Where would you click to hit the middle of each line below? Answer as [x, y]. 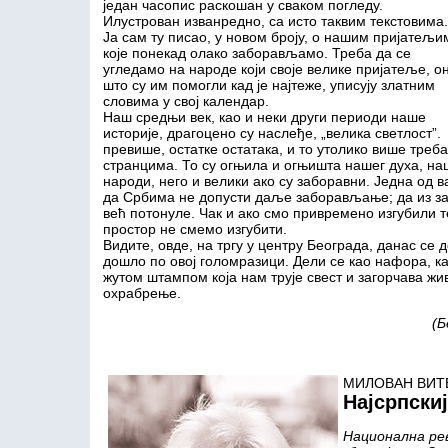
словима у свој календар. [185, 101]
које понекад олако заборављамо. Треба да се [256, 53]
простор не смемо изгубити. [194, 229]
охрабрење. [141, 293]
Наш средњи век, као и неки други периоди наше [264, 117]
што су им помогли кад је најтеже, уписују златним [268, 85]
